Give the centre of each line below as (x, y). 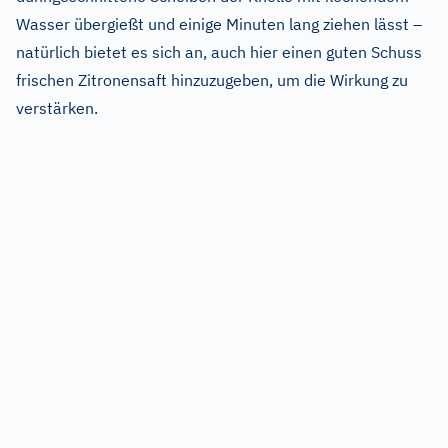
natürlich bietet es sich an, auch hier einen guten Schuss (219, 51)
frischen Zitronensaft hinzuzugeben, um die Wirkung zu (212, 79)
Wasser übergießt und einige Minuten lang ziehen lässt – (219, 23)
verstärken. (57, 107)
